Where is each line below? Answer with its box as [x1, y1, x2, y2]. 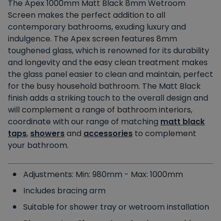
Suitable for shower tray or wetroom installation [23, 201, 209, 213]
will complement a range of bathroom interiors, [8, 104, 192, 116]
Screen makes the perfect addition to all [8, 9, 165, 21]
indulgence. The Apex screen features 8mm [8, 33, 177, 45]
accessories [83, 128, 133, 140]
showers [30, 128, 65, 140]
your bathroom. [8, 140, 69, 151]
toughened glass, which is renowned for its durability [8, 45, 209, 57]
